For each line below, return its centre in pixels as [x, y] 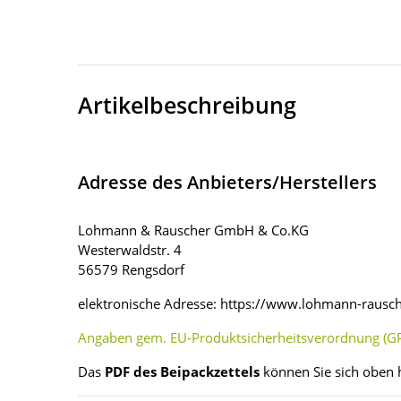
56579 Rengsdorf [131, 270]
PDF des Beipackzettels [182, 372]
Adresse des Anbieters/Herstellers [227, 183]
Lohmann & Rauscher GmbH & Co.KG [193, 230]
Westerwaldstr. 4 [130, 250]
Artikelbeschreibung [187, 105]
